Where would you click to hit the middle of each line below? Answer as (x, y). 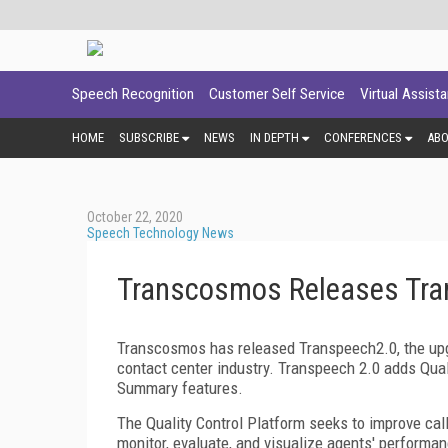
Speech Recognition (133, 94)
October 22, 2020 (135, 216)
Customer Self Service (277, 94)
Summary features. (180, 387)
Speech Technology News (160, 232)
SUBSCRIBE (149, 137)
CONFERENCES (363, 137)
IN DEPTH (274, 137)
